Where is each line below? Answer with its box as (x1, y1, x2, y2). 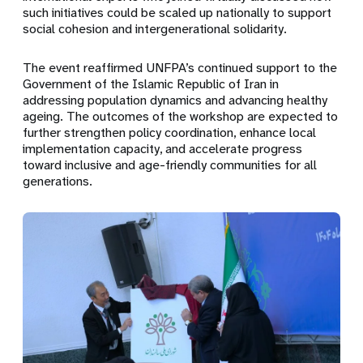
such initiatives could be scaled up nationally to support (23, 4, 332, 21)
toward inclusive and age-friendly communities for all (23, 156, 318, 173)
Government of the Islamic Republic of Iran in (23, 75, 280, 92)
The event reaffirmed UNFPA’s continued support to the (23, 59, 338, 76)
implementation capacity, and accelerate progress (23, 140, 303, 157)
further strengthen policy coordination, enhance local (23, 124, 317, 141)
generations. (23, 173, 93, 190)
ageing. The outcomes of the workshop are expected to (23, 108, 339, 125)
